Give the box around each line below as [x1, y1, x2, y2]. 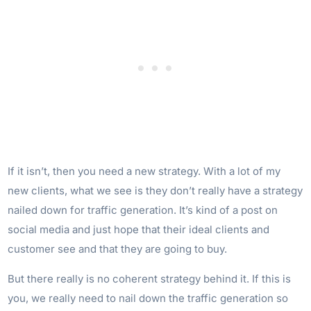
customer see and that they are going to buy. [8, 242, 228, 255]
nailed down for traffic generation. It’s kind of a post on [8, 203, 278, 217]
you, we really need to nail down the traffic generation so [8, 291, 289, 305]
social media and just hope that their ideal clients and [8, 222, 270, 236]
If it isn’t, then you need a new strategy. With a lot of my [8, 164, 281, 178]
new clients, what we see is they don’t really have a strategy [8, 183, 303, 197]
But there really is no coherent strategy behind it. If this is [8, 271, 292, 285]
